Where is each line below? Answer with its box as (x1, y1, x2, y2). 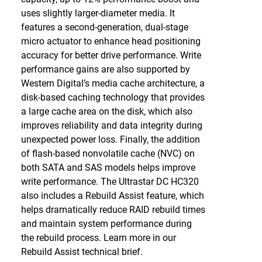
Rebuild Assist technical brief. (20, 246, 143, 257)
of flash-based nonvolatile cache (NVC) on (20, 148, 195, 159)
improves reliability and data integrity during (20, 120, 202, 131)
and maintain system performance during (20, 218, 192, 229)
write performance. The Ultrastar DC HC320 (20, 176, 199, 187)
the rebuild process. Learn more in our (20, 232, 176, 243)
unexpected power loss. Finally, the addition (20, 134, 200, 145)
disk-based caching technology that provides (20, 92, 205, 103)
